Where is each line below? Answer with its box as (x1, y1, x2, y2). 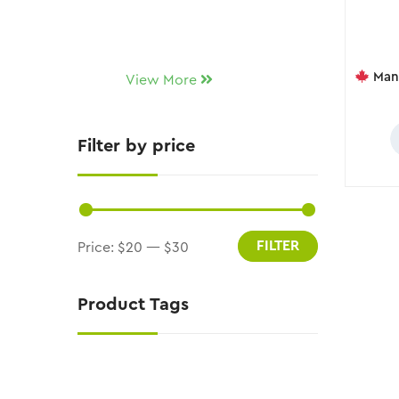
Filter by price (77, 137, 195, 156)
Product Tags (77, 296, 189, 314)
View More (126, 73, 197, 88)
